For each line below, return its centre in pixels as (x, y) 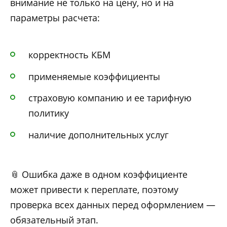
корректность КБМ (69, 55)
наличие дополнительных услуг (99, 135)
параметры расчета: (55, 17)
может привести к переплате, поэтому (94, 190)
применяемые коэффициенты (94, 76)
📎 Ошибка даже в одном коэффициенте (99, 175)
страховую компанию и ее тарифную (110, 98)
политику (49, 113)
